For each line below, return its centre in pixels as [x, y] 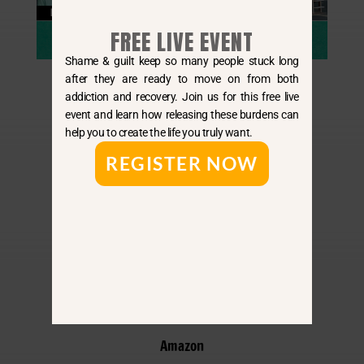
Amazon [182, 345]
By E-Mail [182, 194]
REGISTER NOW [182, 163]
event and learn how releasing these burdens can [182, 114]
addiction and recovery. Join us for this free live [182, 96]
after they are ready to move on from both [182, 78]
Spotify [182, 295]
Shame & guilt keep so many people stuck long [182, 61]
